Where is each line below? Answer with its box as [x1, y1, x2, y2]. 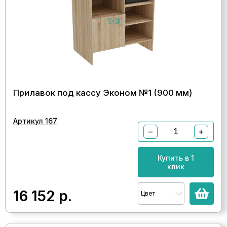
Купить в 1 [158, 153, 194, 162]
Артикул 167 [13, 116, 57, 125]
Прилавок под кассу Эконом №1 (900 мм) [13, 87, 192, 98]
